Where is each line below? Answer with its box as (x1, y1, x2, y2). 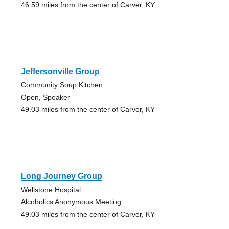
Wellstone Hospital (20, 186, 81, 194)
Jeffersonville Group (20, 67, 100, 76)
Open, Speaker (20, 93, 70, 102)
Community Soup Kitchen (20, 81, 103, 89)
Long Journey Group (20, 172, 102, 181)
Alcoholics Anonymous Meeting (20, 198, 121, 207)
